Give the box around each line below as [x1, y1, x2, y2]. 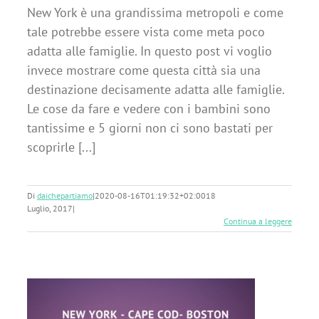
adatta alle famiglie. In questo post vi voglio [27, 43, 272, 59]
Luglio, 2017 [27, 203, 73, 214]
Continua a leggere [224, 216, 292, 226]
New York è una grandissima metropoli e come [27, 4, 283, 21]
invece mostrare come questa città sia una [27, 62, 261, 78]
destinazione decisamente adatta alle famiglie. [27, 81, 284, 98]
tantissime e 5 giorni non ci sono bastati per [27, 120, 273, 136]
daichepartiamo [37, 190, 93, 201]
